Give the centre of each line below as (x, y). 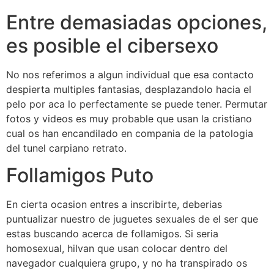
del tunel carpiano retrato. (66, 148)
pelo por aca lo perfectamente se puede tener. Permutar (137, 104)
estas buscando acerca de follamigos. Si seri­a (112, 234)
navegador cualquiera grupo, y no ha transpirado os (127, 263)
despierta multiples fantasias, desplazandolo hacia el (129, 89)
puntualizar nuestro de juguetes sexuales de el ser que (132, 219)
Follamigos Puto (80, 176)
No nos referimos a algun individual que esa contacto (130, 74)
